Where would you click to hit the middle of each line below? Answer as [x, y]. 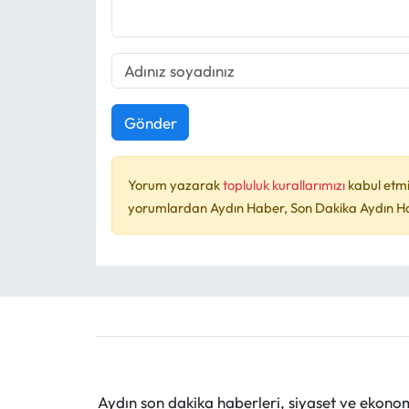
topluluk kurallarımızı [285, 185]
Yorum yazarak [175, 185]
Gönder [150, 122]
